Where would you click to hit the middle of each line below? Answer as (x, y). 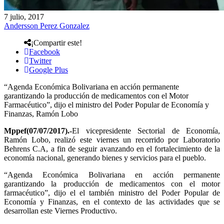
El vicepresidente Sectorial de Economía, (146, 130)
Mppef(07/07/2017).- (38, 130)
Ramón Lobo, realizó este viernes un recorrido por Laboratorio (112, 139)
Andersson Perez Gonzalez (47, 25)
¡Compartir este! (56, 42)
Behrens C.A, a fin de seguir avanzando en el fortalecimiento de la (112, 148)
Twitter (40, 60)
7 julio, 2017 (24, 16)
